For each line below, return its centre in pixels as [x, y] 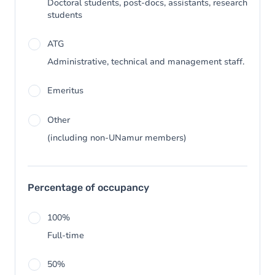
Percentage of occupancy [88, 188]
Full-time [66, 235]
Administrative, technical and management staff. [146, 62]
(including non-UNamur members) [117, 138]
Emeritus [65, 91]
